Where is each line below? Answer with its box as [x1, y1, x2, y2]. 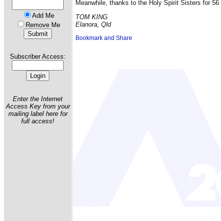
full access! [21, 117, 54, 125]
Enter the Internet [13, 95, 63, 103]
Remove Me [26, 21, 60, 29]
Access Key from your [5, 102, 70, 110]
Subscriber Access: [10, 53, 66, 61]
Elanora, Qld [75, 20, 111, 28]
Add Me [32, 12, 54, 19]
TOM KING [75, 13, 108, 21]
